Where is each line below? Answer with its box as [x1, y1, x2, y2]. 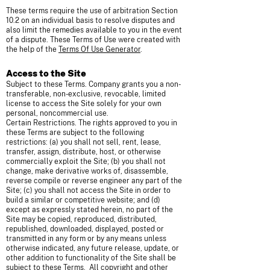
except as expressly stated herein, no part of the [6, 206, 173, 214]
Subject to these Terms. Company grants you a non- [6, 80, 181, 89]
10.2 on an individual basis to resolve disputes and [6, 16, 175, 25]
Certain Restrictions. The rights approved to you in [6, 119, 177, 127]
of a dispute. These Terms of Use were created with [6, 36, 180, 44]
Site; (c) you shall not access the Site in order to [6, 186, 171, 195]
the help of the [6, 45, 58, 54]
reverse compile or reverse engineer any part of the [6, 177, 182, 185]
